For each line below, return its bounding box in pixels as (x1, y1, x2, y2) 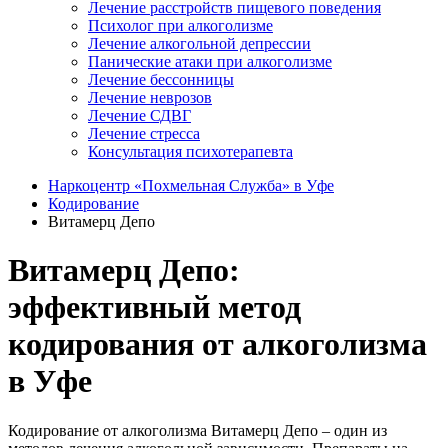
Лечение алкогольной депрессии (88, 35, 311, 52)
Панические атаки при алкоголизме (88, 53, 332, 70)
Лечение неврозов (88, 89, 212, 106)
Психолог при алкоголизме (88, 17, 273, 34)
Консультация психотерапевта (88, 143, 293, 160)
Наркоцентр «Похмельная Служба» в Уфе (48, 177, 334, 194)
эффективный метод (8, 289, 301, 326)
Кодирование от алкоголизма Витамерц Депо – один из (8, 421, 387, 439)
